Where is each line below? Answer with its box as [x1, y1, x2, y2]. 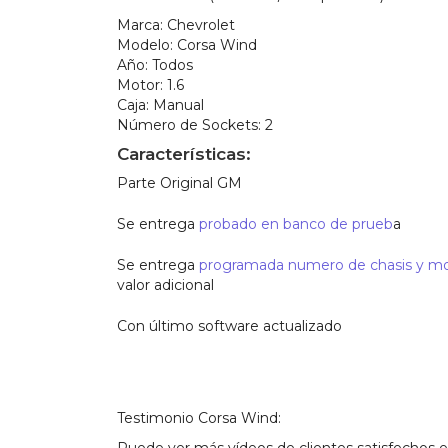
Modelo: [117, 36, 177, 54]
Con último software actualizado [117, 317, 342, 335]
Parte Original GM [117, 174, 242, 192]
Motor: [117, 76, 167, 94]
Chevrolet [163, 16, 235, 34]
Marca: [117, 16, 163, 34]
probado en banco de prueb [199, 215, 393, 233]
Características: [117, 144, 251, 164]
